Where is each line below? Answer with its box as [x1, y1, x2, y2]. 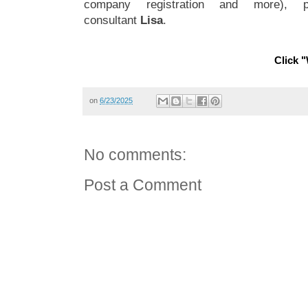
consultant [84, 13, 140, 27]
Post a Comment [84, 177, 201, 194]
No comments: [84, 146, 186, 164]
